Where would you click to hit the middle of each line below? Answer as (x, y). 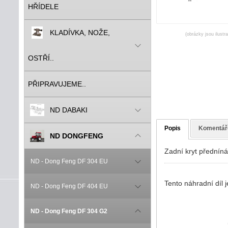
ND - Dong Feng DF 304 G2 (69, 211)
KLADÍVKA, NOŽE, (80, 33)
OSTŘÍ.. (41, 58)
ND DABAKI (69, 110)
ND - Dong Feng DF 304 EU (69, 161)
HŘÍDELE (43, 7)
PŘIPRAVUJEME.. (57, 84)
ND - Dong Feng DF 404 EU (69, 186)
